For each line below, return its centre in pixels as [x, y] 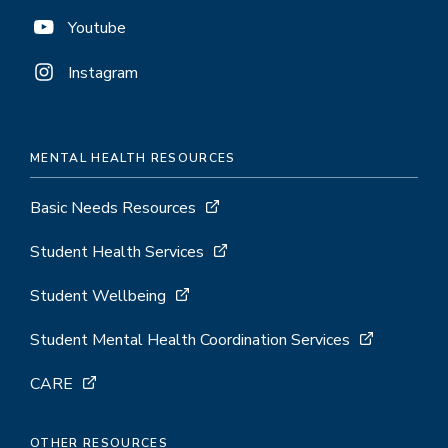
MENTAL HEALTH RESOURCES [133, 157]
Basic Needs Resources [113, 207]
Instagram [103, 72]
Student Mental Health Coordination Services [190, 339]
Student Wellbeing [98, 295]
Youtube [97, 27]
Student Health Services [117, 251]
